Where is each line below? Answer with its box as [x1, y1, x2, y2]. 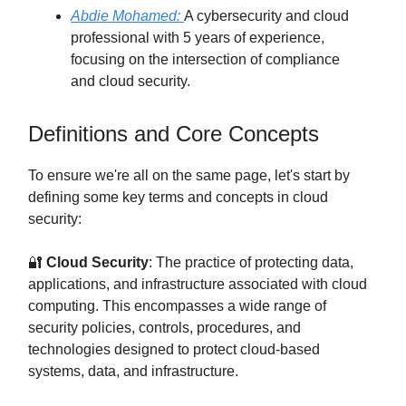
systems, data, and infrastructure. [28, 362, 238, 379]
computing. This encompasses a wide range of [28, 297, 326, 314]
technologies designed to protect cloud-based [28, 341, 320, 357]
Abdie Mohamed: [71, 7, 184, 24]
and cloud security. [71, 72, 190, 89]
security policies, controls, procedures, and [28, 319, 301, 335]
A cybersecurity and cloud [184, 7, 349, 24]
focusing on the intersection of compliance [71, 51, 340, 67]
